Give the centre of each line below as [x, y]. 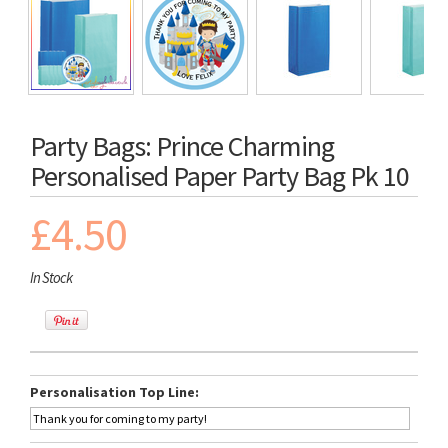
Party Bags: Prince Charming [182, 146]
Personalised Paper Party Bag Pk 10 [219, 176]
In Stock [51, 277]
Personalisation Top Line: [114, 392]
